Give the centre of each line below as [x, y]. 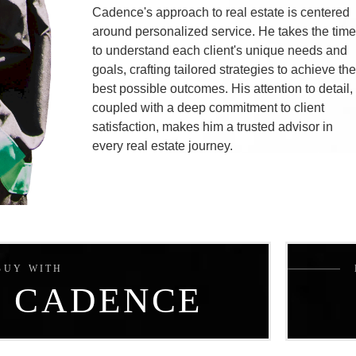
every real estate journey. [163, 146]
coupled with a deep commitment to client [209, 108]
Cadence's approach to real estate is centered [221, 12]
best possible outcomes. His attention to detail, [223, 89]
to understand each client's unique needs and [220, 50]
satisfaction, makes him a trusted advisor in [213, 127]
